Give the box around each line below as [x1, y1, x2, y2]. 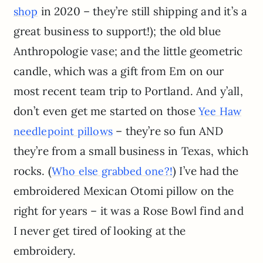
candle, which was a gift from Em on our [13, 64, 224, 79]
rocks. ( [13, 164, 52, 178]
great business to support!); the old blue [13, 24, 221, 39]
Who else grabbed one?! [52, 164, 173, 178]
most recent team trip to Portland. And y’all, [13, 84, 243, 99]
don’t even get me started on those [13, 104, 198, 119]
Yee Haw [198, 104, 242, 119]
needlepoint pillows [13, 124, 113, 139]
